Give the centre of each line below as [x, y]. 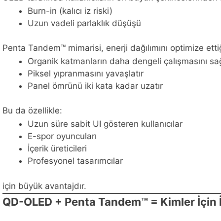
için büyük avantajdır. [44, 186]
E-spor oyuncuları [62, 136]
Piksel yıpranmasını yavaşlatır [86, 73]
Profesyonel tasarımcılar [75, 161]
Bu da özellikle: [32, 111]
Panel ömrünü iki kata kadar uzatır [95, 86]
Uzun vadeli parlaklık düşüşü [84, 23]
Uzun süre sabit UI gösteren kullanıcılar [105, 124]
